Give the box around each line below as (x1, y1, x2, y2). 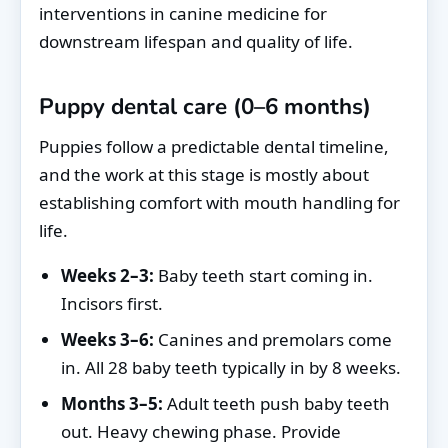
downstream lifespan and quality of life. (39, 29, 353, 53)
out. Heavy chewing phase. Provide (61, 419, 341, 443)
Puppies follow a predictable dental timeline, (39, 135, 389, 159)
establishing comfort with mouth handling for (39, 191, 400, 215)
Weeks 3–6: (61, 327, 154, 351)
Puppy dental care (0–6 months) (39, 90, 371, 122)
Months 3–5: (61, 391, 163, 415)
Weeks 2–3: (61, 264, 154, 288)
